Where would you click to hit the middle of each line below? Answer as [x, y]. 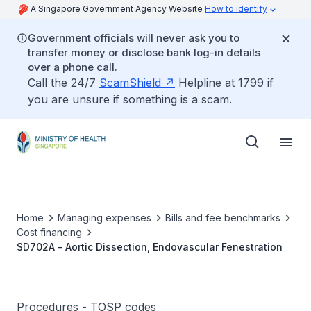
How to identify [236, 9]
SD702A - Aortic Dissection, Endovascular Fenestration [150, 247]
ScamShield [130, 83]
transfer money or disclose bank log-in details [144, 52]
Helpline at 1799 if [224, 83]
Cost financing [49, 232]
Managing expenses [104, 218]
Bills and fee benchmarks [223, 218]
